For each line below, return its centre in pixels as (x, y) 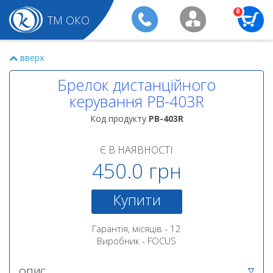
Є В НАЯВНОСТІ (136, 150)
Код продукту (119, 119)
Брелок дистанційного (136, 85)
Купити (136, 200)
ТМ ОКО (69, 20)
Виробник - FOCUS (136, 241)
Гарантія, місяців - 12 (136, 229)
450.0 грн (136, 171)
